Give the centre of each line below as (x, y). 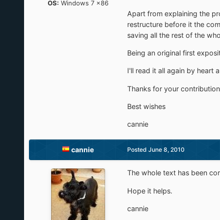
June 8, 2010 (166, 150)
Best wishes (146, 107)
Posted (137, 150)
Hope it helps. (150, 191)
